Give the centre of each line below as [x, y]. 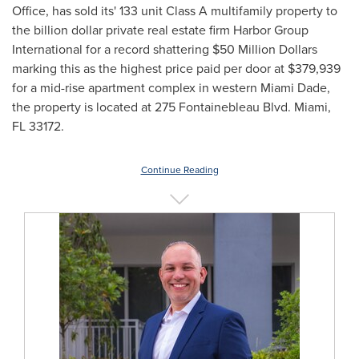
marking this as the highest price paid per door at [150, 69]
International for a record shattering [112, 49]
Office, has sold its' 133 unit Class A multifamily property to [175, 11]
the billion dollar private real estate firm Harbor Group [160, 30]
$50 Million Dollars [265, 49]
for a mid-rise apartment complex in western [136, 88]
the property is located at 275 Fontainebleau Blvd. [153, 107]
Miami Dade [294, 88]
